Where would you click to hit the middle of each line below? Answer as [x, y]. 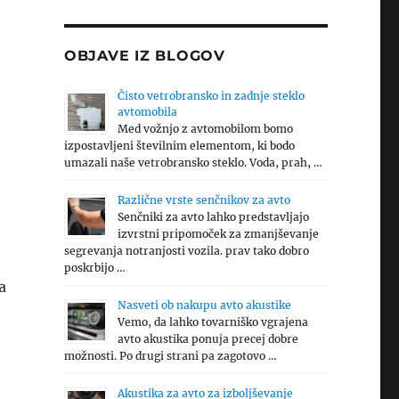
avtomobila [147, 112]
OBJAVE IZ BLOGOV [144, 56]
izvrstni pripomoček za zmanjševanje [218, 234]
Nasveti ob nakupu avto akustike [204, 305]
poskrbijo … [94, 268]
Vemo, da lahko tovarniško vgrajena [212, 322]
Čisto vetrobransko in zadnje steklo [211, 96]
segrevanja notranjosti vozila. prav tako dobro [186, 251]
